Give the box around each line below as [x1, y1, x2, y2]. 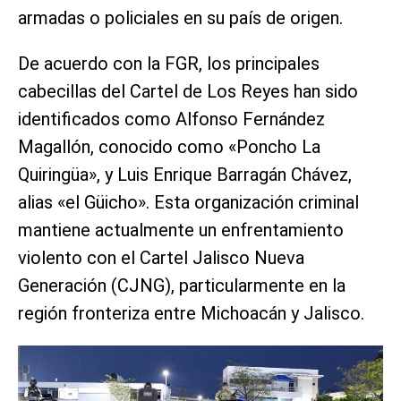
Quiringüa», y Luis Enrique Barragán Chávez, [18, 163, 352, 185]
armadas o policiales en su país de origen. [18, 6, 343, 29]
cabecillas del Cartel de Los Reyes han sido [18, 80, 358, 102]
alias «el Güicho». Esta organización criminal [18, 191, 359, 213]
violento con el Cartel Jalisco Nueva [18, 246, 304, 269]
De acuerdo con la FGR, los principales [18, 52, 320, 74]
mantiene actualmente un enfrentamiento [18, 218, 344, 241]
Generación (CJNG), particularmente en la [18, 274, 346, 296]
